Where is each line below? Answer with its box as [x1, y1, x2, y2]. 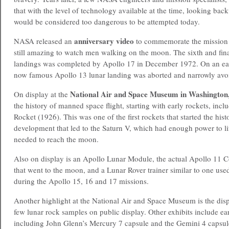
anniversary [74, 35, 116, 47]
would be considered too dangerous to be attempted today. [14, 16, 200, 27]
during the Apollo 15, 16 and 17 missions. [14, 176, 149, 186]
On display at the [14, 89, 70, 99]
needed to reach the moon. [14, 134, 99, 144]
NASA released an [14, 36, 74, 46]
